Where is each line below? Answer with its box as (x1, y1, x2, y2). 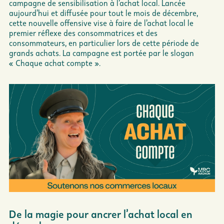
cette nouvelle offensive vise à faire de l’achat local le (9, 18, 193, 28)
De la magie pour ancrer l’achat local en (9, 207, 192, 220)
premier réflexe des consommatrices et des (9, 28, 157, 38)
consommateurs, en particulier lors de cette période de (9, 38, 199, 48)
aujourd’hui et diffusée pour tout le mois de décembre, (9, 8, 198, 18)
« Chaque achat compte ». (9, 58, 100, 68)
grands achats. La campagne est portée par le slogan (9, 48, 194, 58)
